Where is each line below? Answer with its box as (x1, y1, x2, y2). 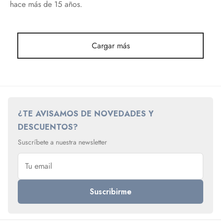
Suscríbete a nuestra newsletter (18, 137, 107, 147)
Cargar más (91, 39, 130, 51)
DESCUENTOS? (18, 121, 78, 133)
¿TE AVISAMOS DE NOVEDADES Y (18, 108, 153, 119)
